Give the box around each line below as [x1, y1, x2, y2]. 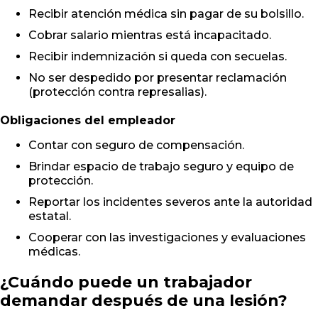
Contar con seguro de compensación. [28, 138, 244, 153]
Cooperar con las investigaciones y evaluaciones [28, 231, 306, 245]
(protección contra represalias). [28, 85, 207, 99]
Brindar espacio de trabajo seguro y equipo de [28, 160, 294, 174]
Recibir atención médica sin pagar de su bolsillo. [28, 7, 304, 21]
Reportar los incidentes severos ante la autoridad [28, 195, 312, 209]
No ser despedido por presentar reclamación [28, 71, 287, 85]
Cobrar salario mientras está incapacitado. [28, 28, 271, 43]
